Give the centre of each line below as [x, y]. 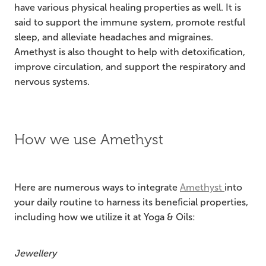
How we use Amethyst [89, 140]
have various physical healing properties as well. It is [128, 8]
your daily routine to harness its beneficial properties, [131, 202]
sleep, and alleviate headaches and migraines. [114, 37]
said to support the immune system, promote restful [130, 23]
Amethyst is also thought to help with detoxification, [130, 52]
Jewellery [35, 254]
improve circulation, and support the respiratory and [130, 67]
